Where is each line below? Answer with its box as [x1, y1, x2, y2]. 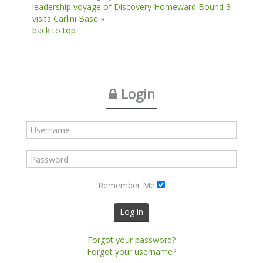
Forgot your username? [87, 246, 176, 258]
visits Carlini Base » [32, 13, 104, 25]
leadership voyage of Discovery [32, 1, 151, 13]
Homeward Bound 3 [154, 1, 231, 13]
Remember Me [98, 180, 155, 191]
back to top [32, 25, 76, 36]
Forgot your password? [87, 234, 176, 246]
